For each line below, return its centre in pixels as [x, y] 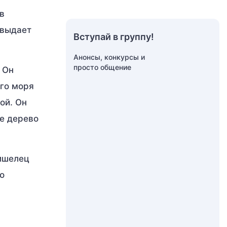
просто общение [102, 67]
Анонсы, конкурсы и [109, 57]
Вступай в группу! [114, 37]
